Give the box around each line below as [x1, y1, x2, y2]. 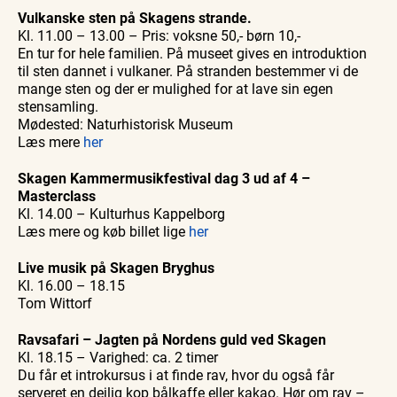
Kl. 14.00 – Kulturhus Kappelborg [18, 204, 225, 223]
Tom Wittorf [18, 293, 92, 313]
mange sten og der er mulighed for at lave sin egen [18, 79, 333, 98]
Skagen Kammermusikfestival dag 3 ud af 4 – [18, 168, 310, 188]
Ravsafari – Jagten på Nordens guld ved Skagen [18, 330, 326, 349]
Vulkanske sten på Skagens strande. [18, 8, 252, 27]
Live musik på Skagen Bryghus [18, 258, 214, 277]
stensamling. [18, 97, 98, 116]
